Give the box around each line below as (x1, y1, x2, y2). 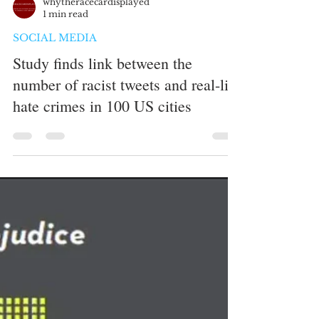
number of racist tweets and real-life (13, 245, 240, 266)
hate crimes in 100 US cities (13, 266, 192, 287)
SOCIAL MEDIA (13, 202, 97, 215)
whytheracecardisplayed (43, 167, 150, 178)
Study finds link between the (13, 224, 192, 244)
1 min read (43, 179, 88, 190)
